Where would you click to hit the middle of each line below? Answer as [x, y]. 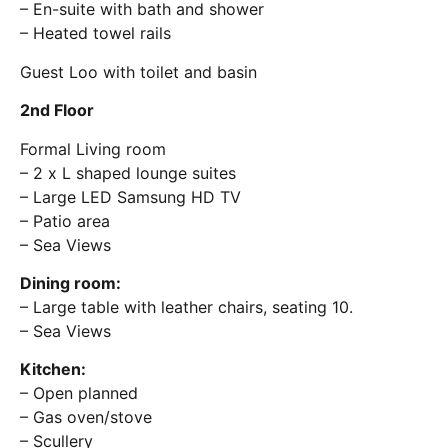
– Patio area [65, 220]
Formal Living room [93, 148]
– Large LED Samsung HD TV [130, 196]
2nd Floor [57, 110]
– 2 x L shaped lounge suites [128, 172]
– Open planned [79, 393]
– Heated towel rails [95, 33]
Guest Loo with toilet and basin [138, 71]
